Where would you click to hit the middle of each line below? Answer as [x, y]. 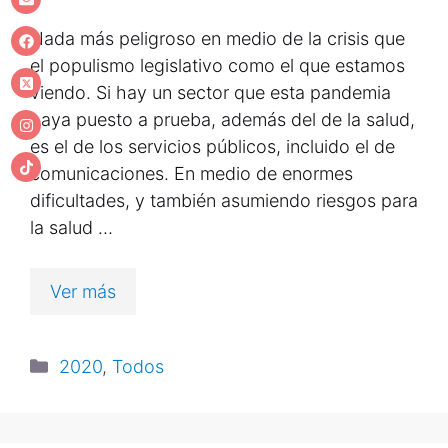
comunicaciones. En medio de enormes [191, 173]
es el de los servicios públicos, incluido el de [212, 146]
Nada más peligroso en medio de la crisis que [217, 38]
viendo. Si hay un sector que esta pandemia [210, 92]
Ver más [83, 291]
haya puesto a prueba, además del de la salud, [222, 119]
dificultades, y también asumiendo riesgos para [224, 200]
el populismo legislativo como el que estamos [217, 65]
